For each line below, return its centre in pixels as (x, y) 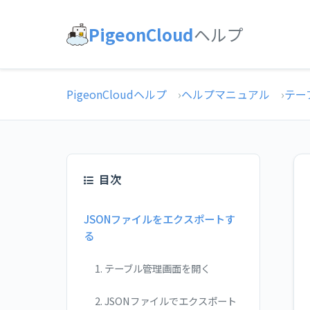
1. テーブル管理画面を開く (153, 268)
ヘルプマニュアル (226, 94)
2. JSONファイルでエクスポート (166, 301)
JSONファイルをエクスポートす (159, 219)
